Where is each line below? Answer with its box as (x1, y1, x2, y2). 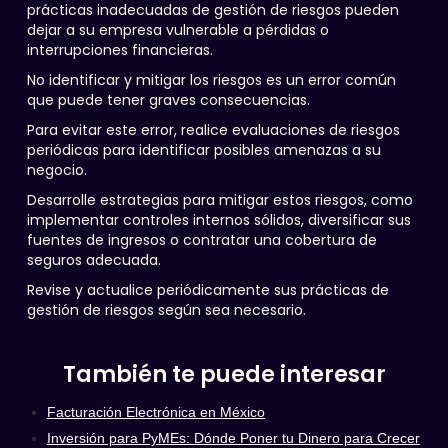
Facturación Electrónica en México (46, 404, 265, 420)
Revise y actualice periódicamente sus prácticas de (26, 280, 389, 300)
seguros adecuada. (26, 250, 161, 270)
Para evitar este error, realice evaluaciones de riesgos (26, 120, 400, 140)
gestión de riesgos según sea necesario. (26, 300, 306, 320)
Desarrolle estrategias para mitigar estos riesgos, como (26, 190, 413, 210)
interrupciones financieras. (26, 40, 213, 60)
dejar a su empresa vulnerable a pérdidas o (26, 20, 329, 40)
